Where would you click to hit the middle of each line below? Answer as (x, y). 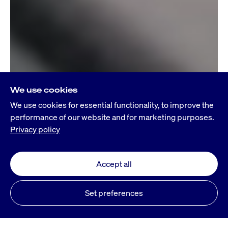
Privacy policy (35, 129)
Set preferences (114, 193)
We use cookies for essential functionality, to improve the (112, 105)
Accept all (114, 164)
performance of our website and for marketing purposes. (112, 117)
